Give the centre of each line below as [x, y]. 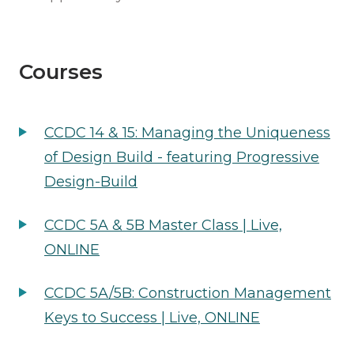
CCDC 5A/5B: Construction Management [188, 293]
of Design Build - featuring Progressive [182, 157]
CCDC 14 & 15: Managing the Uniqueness [187, 132]
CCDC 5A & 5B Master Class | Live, [163, 225]
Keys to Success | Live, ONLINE [152, 317]
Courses [61, 72]
